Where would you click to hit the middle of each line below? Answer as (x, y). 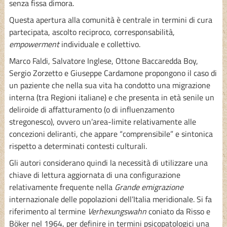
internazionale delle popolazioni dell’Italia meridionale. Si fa (110, 199)
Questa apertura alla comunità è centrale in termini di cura (110, 20)
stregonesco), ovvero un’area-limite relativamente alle (102, 121)
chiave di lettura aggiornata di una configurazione (94, 175)
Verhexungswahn (117, 211)
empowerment (34, 44)
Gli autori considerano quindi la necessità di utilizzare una (108, 162)
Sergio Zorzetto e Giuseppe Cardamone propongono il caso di (113, 73)
